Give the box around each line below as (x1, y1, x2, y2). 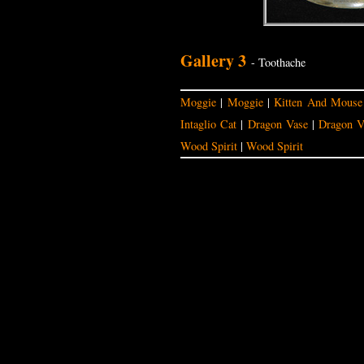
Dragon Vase (247, 115, 308, 132)
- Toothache (248, 54, 305, 70)
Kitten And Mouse (274, 93, 362, 110)
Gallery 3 (180, 47, 246, 72)
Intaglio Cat (180, 115, 237, 132)
